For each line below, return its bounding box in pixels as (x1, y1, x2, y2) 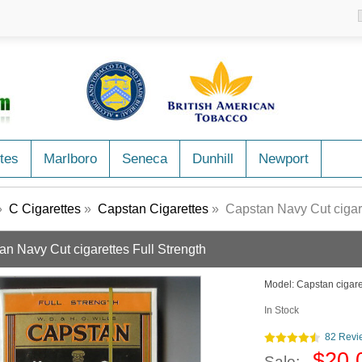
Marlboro (44, 151, 97, 166)
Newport (259, 151, 309, 166)
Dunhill (192, 151, 234, 166)
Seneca (122, 151, 167, 166)
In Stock (264, 305, 299, 316)
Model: (264, 279, 297, 290)
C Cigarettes (9, 202, 81, 216)
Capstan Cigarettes (98, 202, 208, 216)
